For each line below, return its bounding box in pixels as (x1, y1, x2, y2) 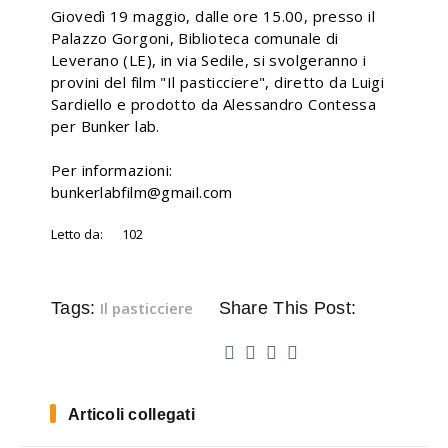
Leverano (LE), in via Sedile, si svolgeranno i (51, 50, 367, 70)
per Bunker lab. (51, 116, 160, 136)
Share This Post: (218, 297, 357, 318)
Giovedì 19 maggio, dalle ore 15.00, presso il (51, 6, 375, 26)
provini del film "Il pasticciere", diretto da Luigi (51, 72, 385, 92)
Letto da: (51, 225, 103, 243)
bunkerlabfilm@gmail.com (51, 182, 233, 202)
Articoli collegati (68, 405, 195, 423)
